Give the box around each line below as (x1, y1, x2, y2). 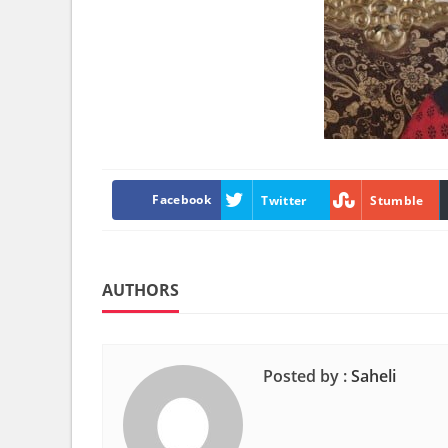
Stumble (370, 191, 424, 209)
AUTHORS (102, 279, 179, 301)
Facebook (152, 191, 211, 208)
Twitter (261, 191, 307, 209)
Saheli (351, 365, 396, 387)
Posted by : (263, 365, 347, 387)
